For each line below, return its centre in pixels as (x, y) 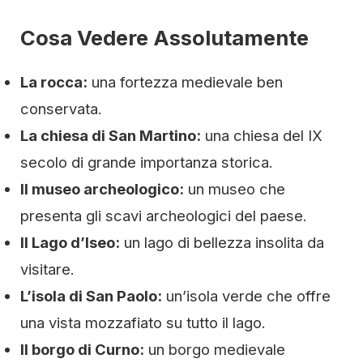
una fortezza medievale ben (185, 82)
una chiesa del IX (262, 135)
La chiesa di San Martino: (111, 135)
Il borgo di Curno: (82, 349)
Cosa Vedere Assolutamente (164, 38)
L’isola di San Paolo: (91, 296)
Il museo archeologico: (102, 189)
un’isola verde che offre (246, 296)
